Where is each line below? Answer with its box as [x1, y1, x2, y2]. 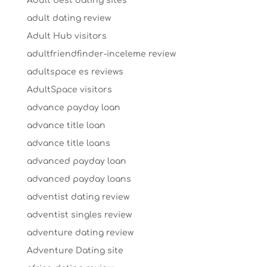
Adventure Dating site [26, 246, 123, 255]
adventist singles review [26, 210, 132, 219]
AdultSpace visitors [26, 85, 112, 94]
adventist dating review [26, 192, 129, 201]
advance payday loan [26, 103, 120, 112]
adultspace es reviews [26, 67, 123, 76]
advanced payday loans [26, 174, 131, 184]
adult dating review [26, 13, 111, 23]
